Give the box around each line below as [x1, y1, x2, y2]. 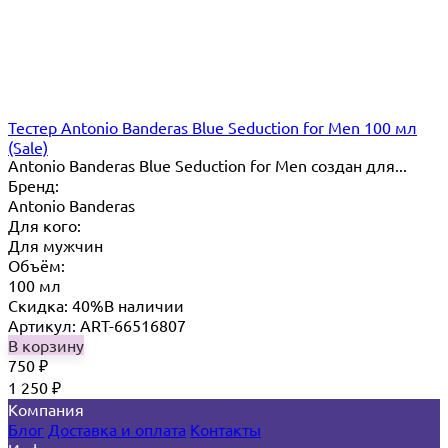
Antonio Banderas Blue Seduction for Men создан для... [8, 154, 407, 175]
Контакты [190, 418, 261, 439]
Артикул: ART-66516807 [8, 314, 186, 335]
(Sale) [8, 136, 48, 157]
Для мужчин [8, 234, 103, 255]
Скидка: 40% [8, 294, 104, 315]
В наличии [104, 294, 184, 315]
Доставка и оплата [48, 418, 186, 439]
